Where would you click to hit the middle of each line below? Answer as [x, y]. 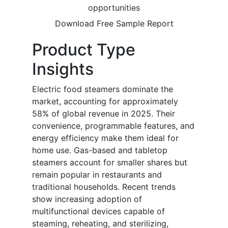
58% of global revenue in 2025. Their [104, 114]
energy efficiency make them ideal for [105, 138]
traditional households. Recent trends [104, 187]
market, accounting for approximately [105, 102]
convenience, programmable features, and [113, 126]
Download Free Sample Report [114, 24]
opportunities [114, 8]
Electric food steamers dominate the [103, 89]
